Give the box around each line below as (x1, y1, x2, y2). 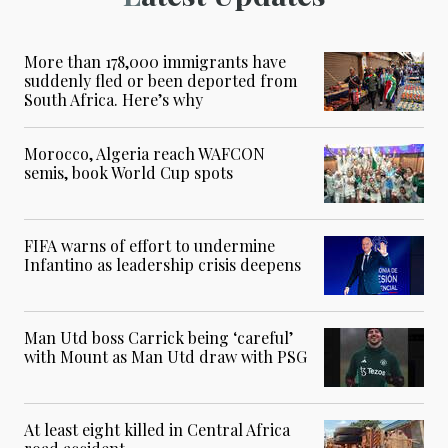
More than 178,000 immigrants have (24, 51, 286, 73)
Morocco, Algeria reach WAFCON (24, 143, 265, 165)
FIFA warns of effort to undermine (24, 235, 275, 257)
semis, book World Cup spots (24, 162, 233, 184)
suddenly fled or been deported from (24, 70, 297, 92)
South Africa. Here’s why (24, 89, 203, 111)
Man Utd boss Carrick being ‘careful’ (24, 327, 293, 349)
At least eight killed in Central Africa (24, 419, 290, 441)
